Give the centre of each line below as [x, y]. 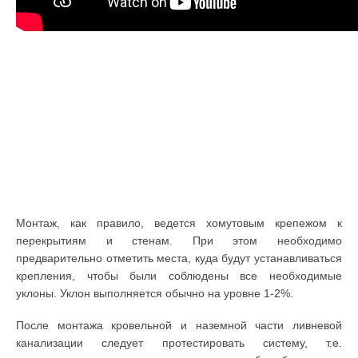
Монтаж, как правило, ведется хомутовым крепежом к [179, 223]
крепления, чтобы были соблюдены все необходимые [179, 276]
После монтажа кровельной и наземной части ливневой [179, 326]
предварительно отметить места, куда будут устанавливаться [179, 259]
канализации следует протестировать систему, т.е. [179, 343]
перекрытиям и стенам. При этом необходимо [179, 241]
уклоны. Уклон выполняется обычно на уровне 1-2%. [155, 294]
